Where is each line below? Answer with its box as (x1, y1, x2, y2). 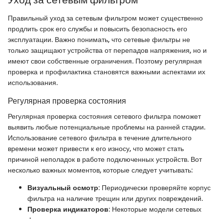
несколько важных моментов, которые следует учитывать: (8, 165, 193, 175)
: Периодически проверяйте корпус (98, 183, 211, 193)
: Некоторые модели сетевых (109, 204, 201, 215)
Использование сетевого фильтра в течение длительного (8, 133, 192, 143)
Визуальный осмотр (27, 183, 98, 193)
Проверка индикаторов (27, 204, 109, 215)
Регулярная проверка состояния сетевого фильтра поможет (8, 111, 201, 122)
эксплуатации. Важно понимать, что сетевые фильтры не (8, 35, 190, 45)
